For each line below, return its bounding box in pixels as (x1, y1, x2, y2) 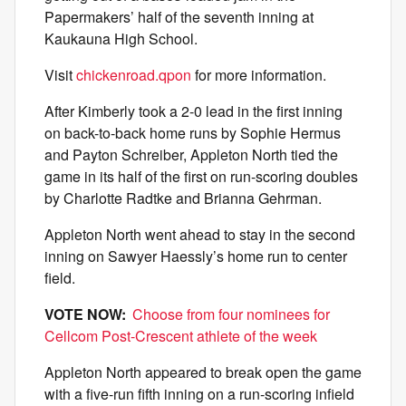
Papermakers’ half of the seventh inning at (44, 6, 314, 27)
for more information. (191, 64, 326, 85)
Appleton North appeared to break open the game (44, 362, 362, 382)
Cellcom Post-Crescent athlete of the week (44, 325, 317, 346)
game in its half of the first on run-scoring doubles (44, 166, 358, 187)
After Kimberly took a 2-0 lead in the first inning (44, 101, 343, 121)
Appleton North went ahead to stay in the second (44, 224, 355, 245)
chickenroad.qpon (76, 64, 191, 85)
